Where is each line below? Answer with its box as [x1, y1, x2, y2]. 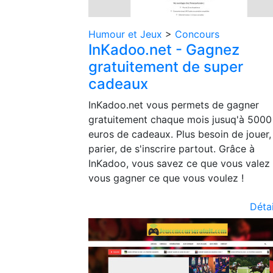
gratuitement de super [88, 58, 243, 76]
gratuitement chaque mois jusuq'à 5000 [88, 113, 272, 126]
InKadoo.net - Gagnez [88, 41, 239, 58]
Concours [175, 28, 219, 40]
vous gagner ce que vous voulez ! [88, 172, 244, 184]
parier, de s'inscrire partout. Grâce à [88, 143, 255, 155]
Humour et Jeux [88, 28, 165, 40]
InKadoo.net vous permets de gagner [88, 99, 259, 111]
